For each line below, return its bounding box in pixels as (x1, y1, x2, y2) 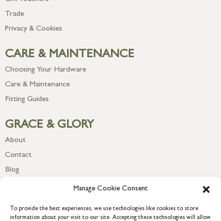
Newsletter (5, 181, 42, 189)
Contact (5, 151, 32, 159)
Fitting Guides (5, 95, 49, 104)
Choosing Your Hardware (5, 66, 86, 74)
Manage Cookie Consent (73, 185, 148, 193)
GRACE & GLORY (5, 119, 94, 132)
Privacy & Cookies (5, 25, 62, 33)
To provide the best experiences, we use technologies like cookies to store (10, 206, 198, 212)
